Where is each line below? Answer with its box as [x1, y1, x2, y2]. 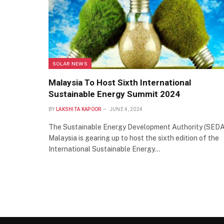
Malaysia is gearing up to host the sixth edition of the [48, 134, 219, 142]
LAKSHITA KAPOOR [55, 106, 101, 112]
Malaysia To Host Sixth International [48, 77, 191, 88]
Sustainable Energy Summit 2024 [48, 89, 180, 99]
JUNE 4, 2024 [109, 106, 143, 112]
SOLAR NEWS [52, 60, 87, 67]
